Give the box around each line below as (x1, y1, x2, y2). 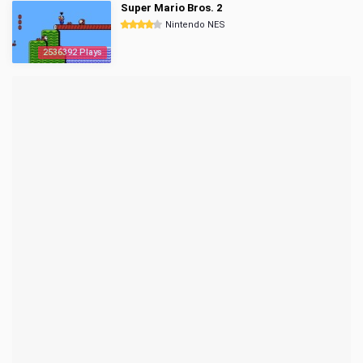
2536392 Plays (43, 47, 102, 58)
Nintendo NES (165, 19, 225, 30)
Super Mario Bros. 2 (121, 2, 222, 14)
